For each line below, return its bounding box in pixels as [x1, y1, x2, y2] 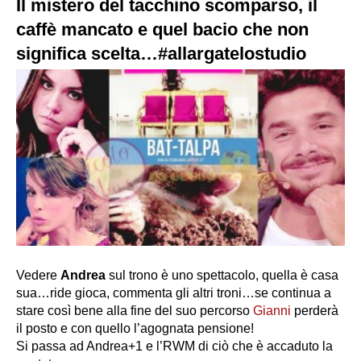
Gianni [253, 303, 294, 317]
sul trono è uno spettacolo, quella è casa [106, 268, 338, 282]
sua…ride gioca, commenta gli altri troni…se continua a [16, 285, 331, 300]
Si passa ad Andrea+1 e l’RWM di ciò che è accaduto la [16, 338, 333, 353]
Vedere [16, 268, 60, 282]
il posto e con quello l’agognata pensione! [16, 321, 254, 335]
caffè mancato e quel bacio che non [16, 19, 309, 39]
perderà [294, 303, 338, 317]
